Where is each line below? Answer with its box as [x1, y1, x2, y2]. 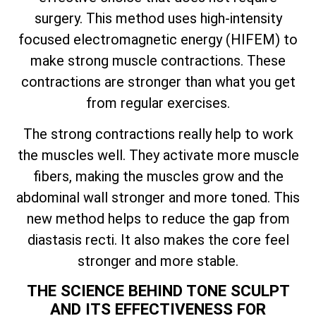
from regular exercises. [86, 94, 230, 111]
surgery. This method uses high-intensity [34, 9, 282, 27]
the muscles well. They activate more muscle [17, 146, 299, 164]
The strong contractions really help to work [23, 125, 293, 142]
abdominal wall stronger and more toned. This [16, 188, 300, 206]
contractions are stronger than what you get [20, 73, 296, 90]
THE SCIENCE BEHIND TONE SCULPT [26, 281, 290, 300]
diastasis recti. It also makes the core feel [27, 231, 289, 248]
